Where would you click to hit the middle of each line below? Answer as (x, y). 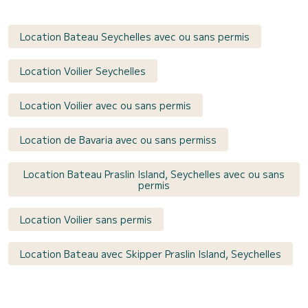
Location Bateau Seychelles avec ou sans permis (135, 37)
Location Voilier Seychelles (83, 71)
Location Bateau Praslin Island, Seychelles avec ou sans (154, 174)
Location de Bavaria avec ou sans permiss (118, 140)
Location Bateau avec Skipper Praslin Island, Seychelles (151, 254)
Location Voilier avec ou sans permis (106, 106)
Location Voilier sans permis (86, 220)
